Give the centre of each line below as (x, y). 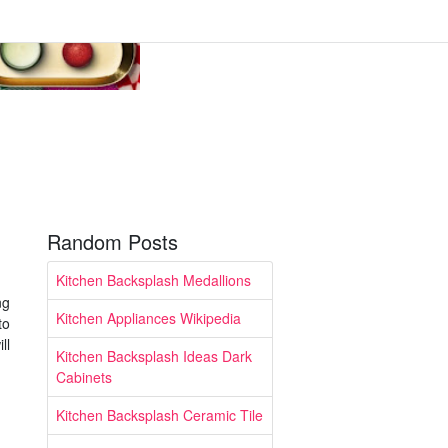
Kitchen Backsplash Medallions (153, 280)
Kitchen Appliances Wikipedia (148, 318)
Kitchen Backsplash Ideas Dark (154, 356)
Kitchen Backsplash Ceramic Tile (159, 415)
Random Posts (112, 241)
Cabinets (84, 377)
